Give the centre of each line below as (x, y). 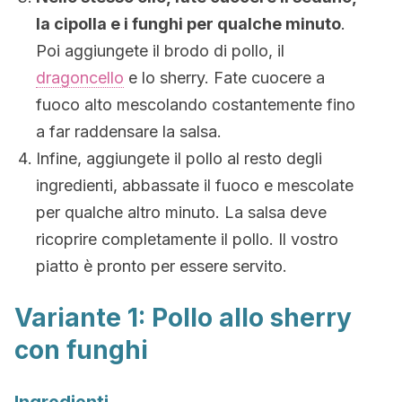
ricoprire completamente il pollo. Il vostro (187, 239)
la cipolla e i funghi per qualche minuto (188, 24)
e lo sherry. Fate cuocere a (224, 78)
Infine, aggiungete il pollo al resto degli (179, 158)
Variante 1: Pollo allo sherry (183, 318)
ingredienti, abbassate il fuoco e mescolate (195, 185)
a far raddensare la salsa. (129, 131)
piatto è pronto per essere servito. (162, 266)
